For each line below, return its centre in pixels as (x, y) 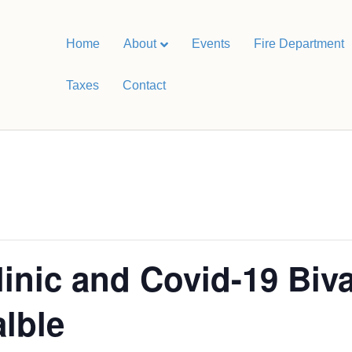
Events (211, 44)
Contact (144, 85)
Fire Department (299, 44)
